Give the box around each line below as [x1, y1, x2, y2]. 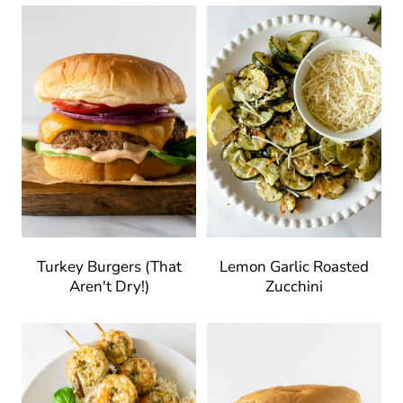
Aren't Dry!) [68, 276, 149, 298]
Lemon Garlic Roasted [219, 256, 369, 278]
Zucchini [265, 276, 323, 298]
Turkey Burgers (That [36, 256, 182, 278]
